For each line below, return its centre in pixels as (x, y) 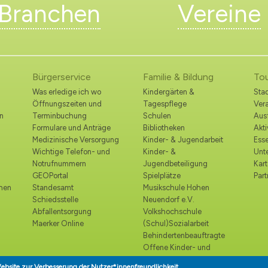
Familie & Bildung (178, 77)
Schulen (157, 115)
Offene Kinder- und (177, 247)
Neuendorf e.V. (169, 199)
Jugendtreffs (165, 259)
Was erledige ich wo (67, 92)
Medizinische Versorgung (76, 139)
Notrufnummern (59, 163)
